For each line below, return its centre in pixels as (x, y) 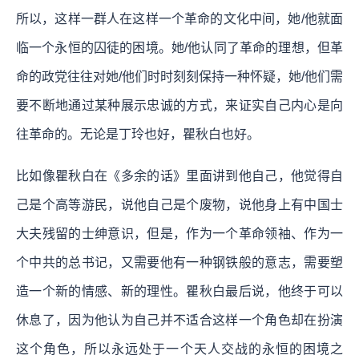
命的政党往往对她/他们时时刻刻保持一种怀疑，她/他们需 (179, 76)
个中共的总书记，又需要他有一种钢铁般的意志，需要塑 (179, 262)
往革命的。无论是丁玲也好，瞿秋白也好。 (138, 134)
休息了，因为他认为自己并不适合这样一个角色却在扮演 (179, 320)
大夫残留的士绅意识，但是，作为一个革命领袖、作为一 (179, 233)
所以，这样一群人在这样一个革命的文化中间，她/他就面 (179, 18)
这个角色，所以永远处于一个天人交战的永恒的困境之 (179, 349)
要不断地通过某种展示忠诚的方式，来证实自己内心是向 (179, 105)
